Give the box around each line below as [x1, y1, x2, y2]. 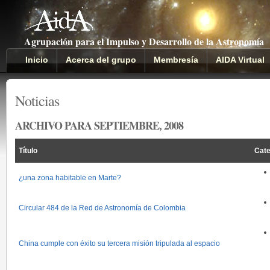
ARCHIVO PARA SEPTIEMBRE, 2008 [15, 118, 183, 133]
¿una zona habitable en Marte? [19, 174, 121, 182]
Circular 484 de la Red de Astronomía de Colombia [19, 204, 186, 212]
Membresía [154, 55, 198, 64]
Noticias [15, 91, 59, 110]
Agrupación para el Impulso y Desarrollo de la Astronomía [24, 34, 264, 48]
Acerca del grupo [66, 55, 136, 64]
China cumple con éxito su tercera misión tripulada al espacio [19, 239, 220, 248]
